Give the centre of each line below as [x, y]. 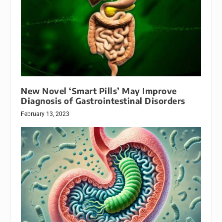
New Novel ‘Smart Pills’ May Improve [99, 91]
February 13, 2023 [45, 114]
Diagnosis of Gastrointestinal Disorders [103, 101]
